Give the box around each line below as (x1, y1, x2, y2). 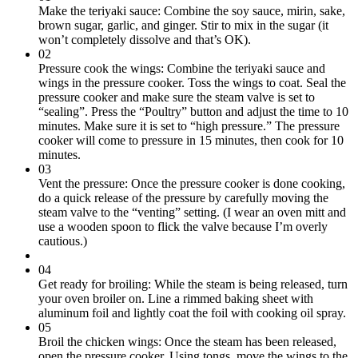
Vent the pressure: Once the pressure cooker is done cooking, (38, 177, 345, 191)
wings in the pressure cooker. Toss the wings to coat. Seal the (38, 76, 346, 90)
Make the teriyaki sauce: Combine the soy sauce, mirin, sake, (38, 4, 345, 18)
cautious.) (38, 234, 87, 249)
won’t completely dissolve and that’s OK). (38, 33, 251, 47)
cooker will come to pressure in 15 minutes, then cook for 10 (38, 133, 344, 148)
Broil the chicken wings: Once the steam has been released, (38, 335, 336, 349)
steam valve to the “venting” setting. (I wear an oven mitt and (38, 205, 346, 220)
